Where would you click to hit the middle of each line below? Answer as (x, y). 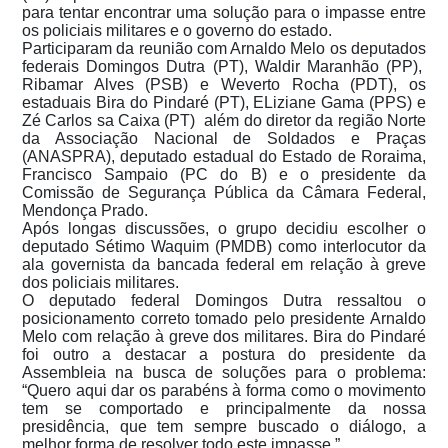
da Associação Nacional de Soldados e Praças (224, 138)
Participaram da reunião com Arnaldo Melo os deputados (224, 48)
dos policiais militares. (102, 282)
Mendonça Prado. (89, 210)
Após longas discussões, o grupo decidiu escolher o (224, 228)
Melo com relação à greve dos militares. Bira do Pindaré (224, 336)
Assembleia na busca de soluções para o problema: (224, 372)
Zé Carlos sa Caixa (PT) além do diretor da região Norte (224, 120)
